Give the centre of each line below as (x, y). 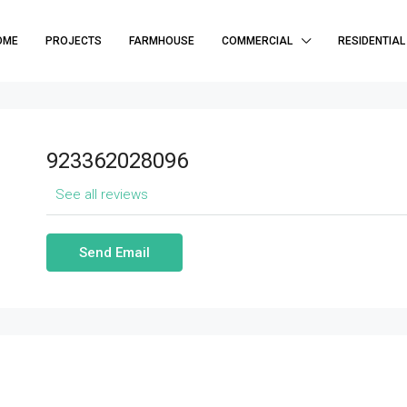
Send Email (114, 253)
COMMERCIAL (257, 41)
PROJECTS (74, 41)
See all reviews (101, 194)
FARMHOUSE (162, 41)
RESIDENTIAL (372, 41)
